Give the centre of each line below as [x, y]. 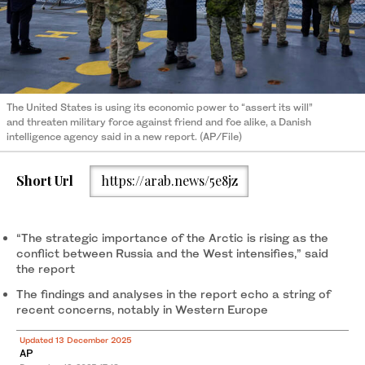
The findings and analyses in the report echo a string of [174, 293]
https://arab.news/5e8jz [169, 181]
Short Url [45, 181]
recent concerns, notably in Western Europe [142, 309]
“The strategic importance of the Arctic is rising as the [172, 237]
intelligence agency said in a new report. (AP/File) [124, 136]
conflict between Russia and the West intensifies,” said [172, 253]
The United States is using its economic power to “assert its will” [160, 107]
